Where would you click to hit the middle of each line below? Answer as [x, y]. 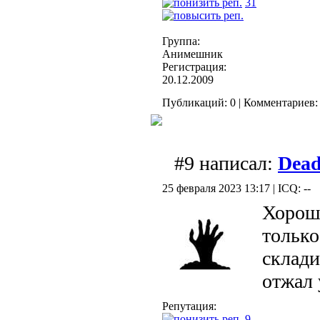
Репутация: [189, 306]
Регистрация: [194, 67]
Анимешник [192, 54]
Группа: [181, 41]
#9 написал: [226, 164]
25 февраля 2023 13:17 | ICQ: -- [236, 189]
